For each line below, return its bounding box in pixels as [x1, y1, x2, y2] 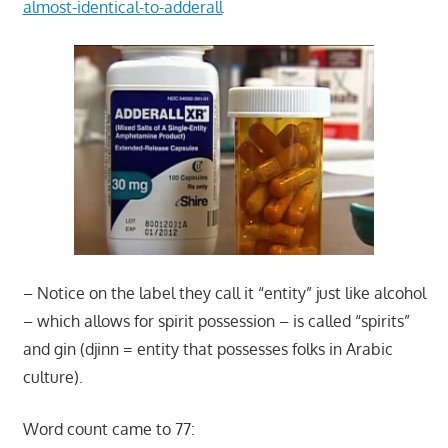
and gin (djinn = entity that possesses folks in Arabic [22, 338, 393, 359]
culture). [22, 366, 83, 387]
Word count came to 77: [22, 418, 195, 439]
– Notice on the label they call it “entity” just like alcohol [22, 282, 426, 303]
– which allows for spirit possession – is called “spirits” [22, 310, 410, 331]
